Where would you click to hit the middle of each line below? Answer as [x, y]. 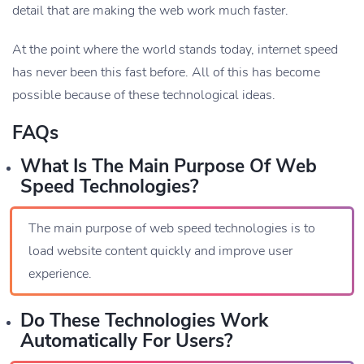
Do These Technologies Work [144, 321]
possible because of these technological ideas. [144, 95]
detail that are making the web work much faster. [150, 11]
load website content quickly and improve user [160, 251]
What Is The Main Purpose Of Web [169, 167]
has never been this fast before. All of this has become [166, 73]
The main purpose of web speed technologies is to [172, 229]
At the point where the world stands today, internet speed [175, 50]
